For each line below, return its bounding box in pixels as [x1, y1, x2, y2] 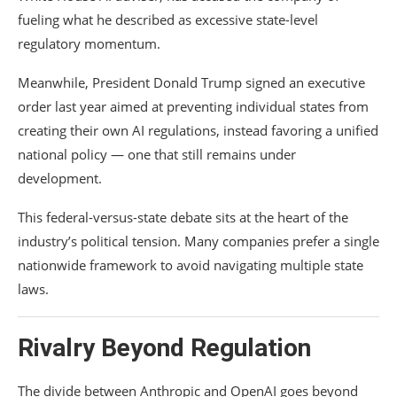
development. [18, 169, 102, 188]
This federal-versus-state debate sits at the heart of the [18, 208, 348, 227]
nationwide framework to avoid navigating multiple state [18, 256, 363, 275]
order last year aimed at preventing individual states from [18, 97, 369, 116]
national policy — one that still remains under [18, 145, 296, 164]
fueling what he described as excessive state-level [18, 11, 318, 29]
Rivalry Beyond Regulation [18, 333, 311, 363]
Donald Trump [153, 74, 242, 92]
